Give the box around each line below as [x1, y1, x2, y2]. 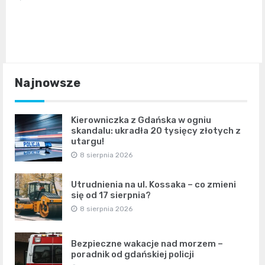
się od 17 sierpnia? [71, 190, 151, 201]
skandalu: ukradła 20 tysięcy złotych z [71, 125, 241, 137]
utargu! [71, 136, 104, 147]
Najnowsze [15, 76, 80, 91]
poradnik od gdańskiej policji [71, 249, 194, 260]
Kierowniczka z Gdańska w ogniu [71, 115, 211, 126]
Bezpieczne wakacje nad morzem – [71, 238, 223, 250]
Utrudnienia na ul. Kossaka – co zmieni [71, 179, 236, 190]
